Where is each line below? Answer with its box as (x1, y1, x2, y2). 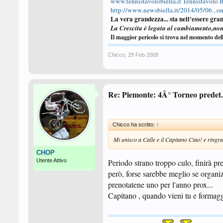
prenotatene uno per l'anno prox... (108, 179, 213, 190)
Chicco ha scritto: (112, 121, 156, 127)
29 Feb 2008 (128, 52, 158, 58)
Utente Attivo (36, 157, 67, 163)
